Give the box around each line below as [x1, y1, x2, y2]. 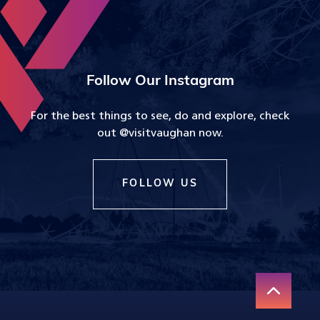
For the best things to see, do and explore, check [30, 111, 290, 122]
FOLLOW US [121, 179, 199, 189]
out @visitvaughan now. [96, 128, 224, 139]
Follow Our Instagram [86, 74, 234, 89]
